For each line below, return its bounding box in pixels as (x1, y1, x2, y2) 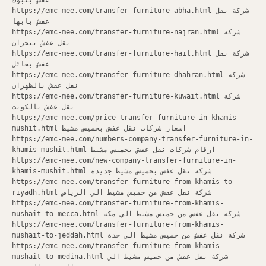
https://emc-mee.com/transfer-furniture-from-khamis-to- (12, 178, 236, 186)
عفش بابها (12, 17, 49, 26)
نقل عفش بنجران (12, 39, 70, 47)
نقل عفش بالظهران (12, 81, 78, 90)
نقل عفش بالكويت (12, 103, 74, 111)
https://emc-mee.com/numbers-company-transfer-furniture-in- (12, 135, 253, 143)
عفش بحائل (12, 60, 49, 68)
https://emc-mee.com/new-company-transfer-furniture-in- (12, 156, 236, 164)
